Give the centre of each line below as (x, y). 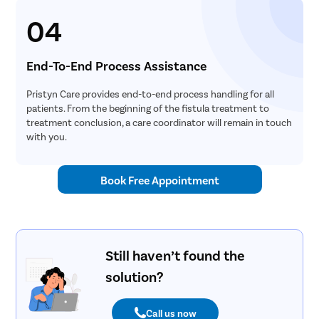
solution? (134, 277)
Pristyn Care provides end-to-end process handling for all (151, 94)
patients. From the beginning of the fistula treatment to (148, 108)
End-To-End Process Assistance (117, 66)
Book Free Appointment (159, 179)
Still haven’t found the (175, 255)
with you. (47, 137)
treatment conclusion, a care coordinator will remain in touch (159, 122)
